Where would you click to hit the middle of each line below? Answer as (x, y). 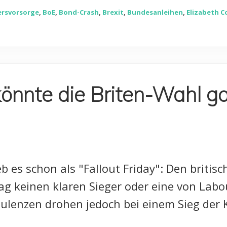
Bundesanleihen (155, 12)
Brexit (113, 12)
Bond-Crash (79, 12)
